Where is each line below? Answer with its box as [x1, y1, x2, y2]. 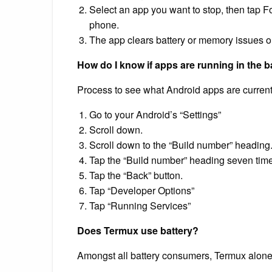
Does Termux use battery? [77, 223, 199, 237]
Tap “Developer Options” [89, 183, 194, 197]
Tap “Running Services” [89, 198, 191, 212]
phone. [89, 17, 119, 32]
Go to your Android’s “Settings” [89, 107, 221, 121]
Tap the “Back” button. [89, 168, 183, 182]
